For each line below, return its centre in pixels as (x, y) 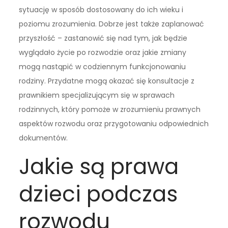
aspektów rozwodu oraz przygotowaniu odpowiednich (114, 124)
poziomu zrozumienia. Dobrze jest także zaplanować (112, 24)
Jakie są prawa (99, 167)
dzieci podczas (98, 194)
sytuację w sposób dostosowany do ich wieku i (101, 10)
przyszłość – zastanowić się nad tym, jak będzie (103, 38)
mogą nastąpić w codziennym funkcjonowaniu (103, 67)
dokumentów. (44, 138)
